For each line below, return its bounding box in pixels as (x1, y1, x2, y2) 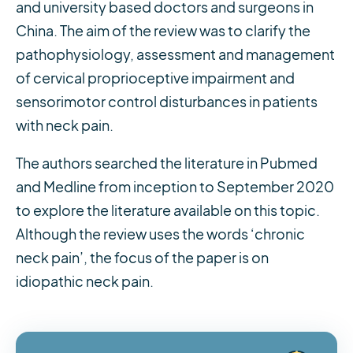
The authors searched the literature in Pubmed (16, 155, 318, 173)
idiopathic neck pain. (16, 273, 154, 291)
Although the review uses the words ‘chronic (16, 226, 305, 243)
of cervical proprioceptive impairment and (16, 70, 295, 87)
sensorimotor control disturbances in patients (16, 94, 318, 111)
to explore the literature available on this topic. (16, 203, 320, 220)
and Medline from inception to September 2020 (16, 179, 334, 196)
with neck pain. (16, 117, 113, 135)
